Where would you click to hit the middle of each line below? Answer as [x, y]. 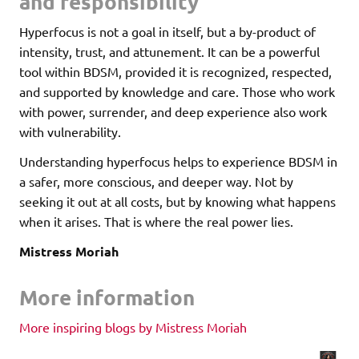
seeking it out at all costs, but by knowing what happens [177, 202]
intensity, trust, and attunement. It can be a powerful [169, 52]
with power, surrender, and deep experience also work [173, 112]
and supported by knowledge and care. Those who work [177, 92]
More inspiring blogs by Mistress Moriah [133, 327]
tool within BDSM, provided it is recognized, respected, [175, 72]
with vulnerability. [70, 132]
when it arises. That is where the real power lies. [156, 222]
